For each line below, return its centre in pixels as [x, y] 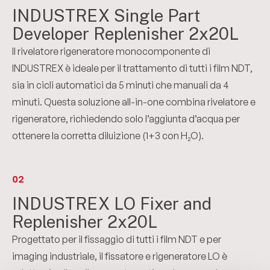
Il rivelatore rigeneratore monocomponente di [111, 51]
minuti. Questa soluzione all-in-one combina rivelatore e [134, 102]
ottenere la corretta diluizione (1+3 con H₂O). [108, 136]
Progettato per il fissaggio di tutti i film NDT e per [117, 239]
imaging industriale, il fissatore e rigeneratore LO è [120, 256]
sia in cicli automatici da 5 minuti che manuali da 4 [121, 85]
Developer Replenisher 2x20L [125, 33]
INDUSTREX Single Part [106, 15]
